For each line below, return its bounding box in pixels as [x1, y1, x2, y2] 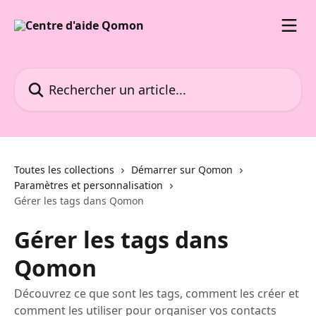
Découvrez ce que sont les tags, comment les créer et [14, 286, 299, 301]
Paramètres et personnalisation [14, 178, 163, 192]
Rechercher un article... [13, 68, 136, 83]
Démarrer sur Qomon [131, 163, 233, 176]
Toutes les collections [14, 163, 114, 176]
